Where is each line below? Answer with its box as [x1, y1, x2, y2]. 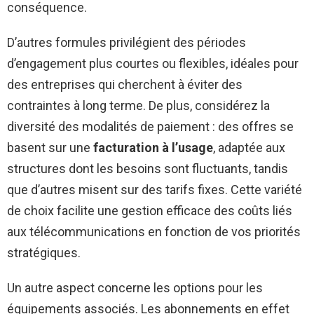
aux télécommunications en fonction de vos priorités [7, 224, 301, 240]
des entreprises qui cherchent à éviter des [7, 77, 243, 93]
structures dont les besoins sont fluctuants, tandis [7, 161, 288, 177]
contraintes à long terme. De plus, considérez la [7, 98, 270, 114]
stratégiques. [7, 245, 81, 261]
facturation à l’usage [93, 140, 213, 156]
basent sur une [7, 140, 93, 156]
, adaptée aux [213, 140, 285, 156]
